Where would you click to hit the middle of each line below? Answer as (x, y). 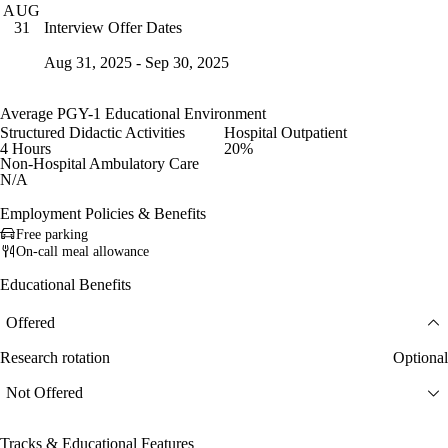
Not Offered (44, 393)
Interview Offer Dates (113, 27)
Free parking (52, 234)
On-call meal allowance (82, 251)
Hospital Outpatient (285, 133)
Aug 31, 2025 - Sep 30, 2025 (136, 62)
